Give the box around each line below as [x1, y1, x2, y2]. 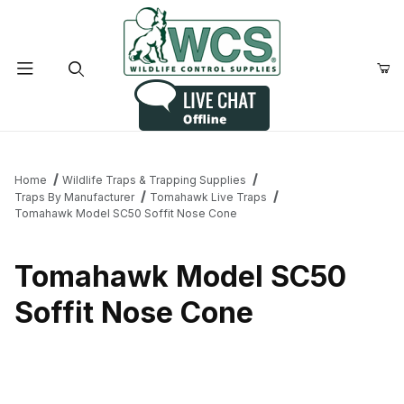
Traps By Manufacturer [14, 190, 134, 204]
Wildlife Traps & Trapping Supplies [61, 173, 246, 187]
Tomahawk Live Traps [149, 190, 267, 204]
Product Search [26, 137, 120, 153]
